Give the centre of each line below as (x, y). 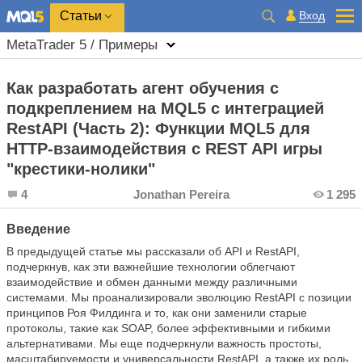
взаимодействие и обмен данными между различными (152, 282)
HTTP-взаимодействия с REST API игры (164, 149)
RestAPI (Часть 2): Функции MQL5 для (158, 128)
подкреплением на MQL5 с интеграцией (165, 108)
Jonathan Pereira (181, 194)
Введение (38, 229)
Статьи (81, 16)
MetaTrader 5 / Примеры (82, 45)
